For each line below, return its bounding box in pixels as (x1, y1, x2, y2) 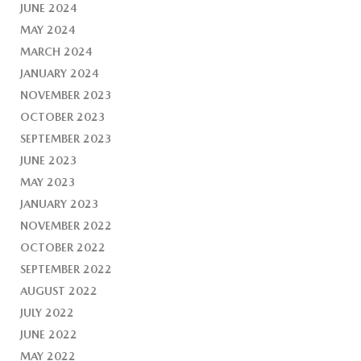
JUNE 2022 (20, 328, 78, 342)
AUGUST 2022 (20, 284, 98, 298)
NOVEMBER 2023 (20, 89, 113, 102)
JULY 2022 (20, 306, 75, 320)
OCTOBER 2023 (20, 110, 106, 124)
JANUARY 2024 (20, 67, 100, 81)
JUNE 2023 (20, 154, 78, 168)
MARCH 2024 (20, 45, 93, 59)
